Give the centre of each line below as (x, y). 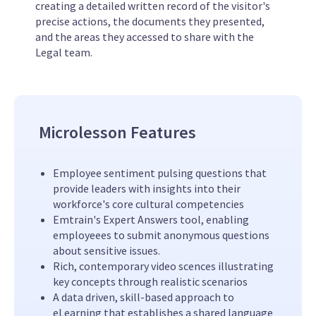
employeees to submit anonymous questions (161, 235)
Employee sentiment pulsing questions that (160, 173)
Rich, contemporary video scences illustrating (163, 266)
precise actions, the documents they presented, (150, 22)
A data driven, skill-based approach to (144, 297)
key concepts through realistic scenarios (150, 282)
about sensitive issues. (107, 251)
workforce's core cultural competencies (148, 204)
